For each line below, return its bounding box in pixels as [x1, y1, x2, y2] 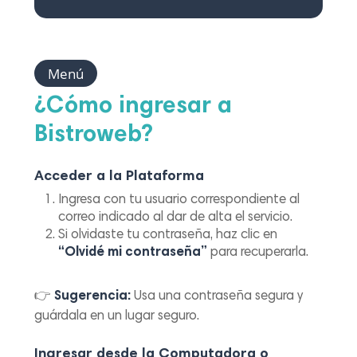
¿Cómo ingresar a [34, 95, 233, 120]
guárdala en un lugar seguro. [34, 310, 200, 324]
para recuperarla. [207, 246, 309, 261]
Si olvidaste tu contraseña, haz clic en [58, 229, 278, 243]
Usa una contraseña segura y [131, 290, 304, 304]
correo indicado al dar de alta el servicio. [58, 211, 293, 226]
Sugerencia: [54, 290, 131, 304]
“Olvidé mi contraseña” [58, 246, 208, 261]
